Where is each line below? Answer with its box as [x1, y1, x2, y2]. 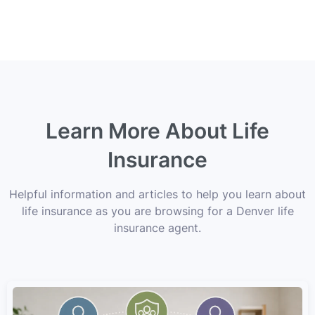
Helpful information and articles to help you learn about [9, 186, 306, 201]
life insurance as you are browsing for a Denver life [21, 203, 294, 218]
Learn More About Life [46, 117, 269, 143]
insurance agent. [114, 220, 201, 235]
